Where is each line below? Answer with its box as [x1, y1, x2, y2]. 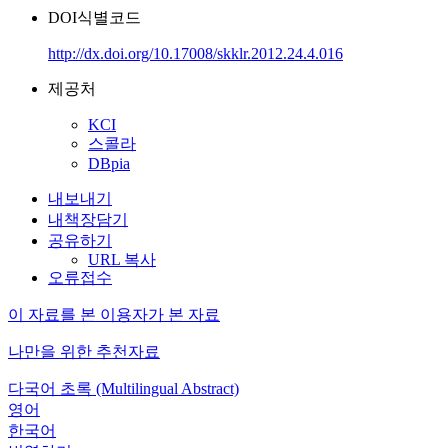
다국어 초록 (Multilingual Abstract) [8, 380, 239, 397]
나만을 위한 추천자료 [8, 343, 160, 360]
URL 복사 [88, 251, 156, 268]
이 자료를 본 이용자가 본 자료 [8, 306, 220, 323]
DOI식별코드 [48, 9, 141, 26]
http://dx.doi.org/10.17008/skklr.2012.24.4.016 [48, 45, 343, 62]
